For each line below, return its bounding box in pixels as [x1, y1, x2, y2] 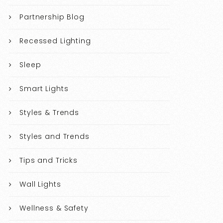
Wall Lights [19, 179, 61, 190]
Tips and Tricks [19, 155, 78, 166]
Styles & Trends [19, 108, 79, 118]
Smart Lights [19, 84, 69, 94]
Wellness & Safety [19, 203, 89, 214]
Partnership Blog [19, 12, 85, 22]
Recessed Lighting [19, 36, 91, 46]
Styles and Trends [19, 131, 90, 142]
